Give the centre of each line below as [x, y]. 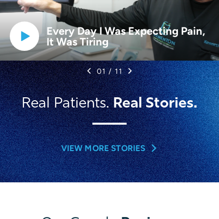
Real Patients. [65, 102]
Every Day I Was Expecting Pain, [126, 31]
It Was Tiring [77, 41]
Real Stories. [155, 102]
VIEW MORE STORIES [103, 148]
